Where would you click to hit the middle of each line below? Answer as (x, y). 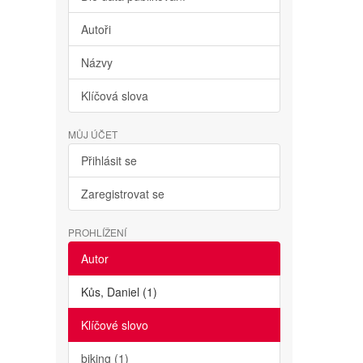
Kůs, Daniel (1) (119, 292)
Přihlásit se (109, 160)
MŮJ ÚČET (92, 134)
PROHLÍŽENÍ (97, 232)
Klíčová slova (114, 96)
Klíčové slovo (114, 325)
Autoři (96, 29)
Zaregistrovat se (122, 194)
